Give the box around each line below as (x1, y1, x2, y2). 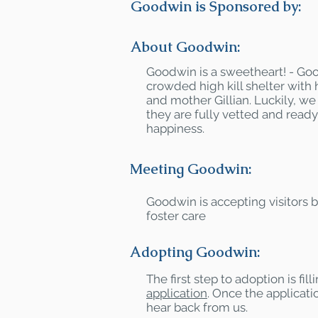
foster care (146, 209, 206, 223)
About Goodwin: (131, 38, 241, 56)
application (146, 286, 207, 300)
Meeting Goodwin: (130, 160, 252, 178)
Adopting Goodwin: (130, 243, 261, 261)
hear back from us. (146, 300, 248, 314)
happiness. (146, 121, 204, 136)
